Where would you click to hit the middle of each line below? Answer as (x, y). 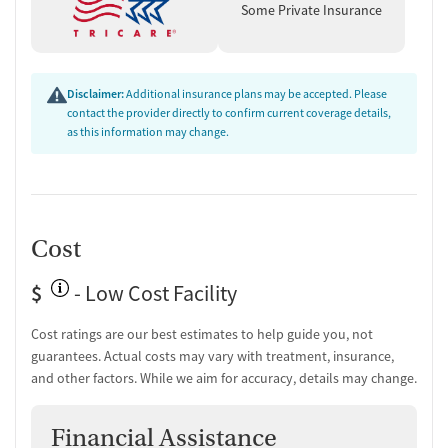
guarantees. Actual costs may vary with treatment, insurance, (212, 355)
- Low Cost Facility (153, 293)
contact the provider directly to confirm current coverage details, (229, 112)
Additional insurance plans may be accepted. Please (255, 93)
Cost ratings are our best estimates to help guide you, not (202, 333)
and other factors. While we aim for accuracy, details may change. (224, 377)
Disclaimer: (95, 93)
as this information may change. (148, 131)
